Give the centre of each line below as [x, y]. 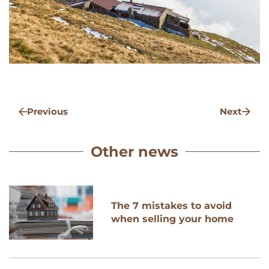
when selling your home [172, 219]
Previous [47, 111]
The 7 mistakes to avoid [171, 205]
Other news [134, 151]
